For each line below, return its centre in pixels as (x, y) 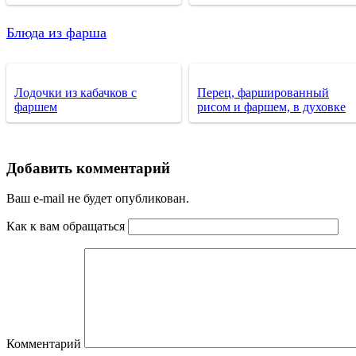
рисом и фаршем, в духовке (271, 106)
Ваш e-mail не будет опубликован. (98, 199)
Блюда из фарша (56, 32)
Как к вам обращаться (66, 226)
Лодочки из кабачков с (75, 92)
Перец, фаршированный (263, 92)
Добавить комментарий (88, 168)
